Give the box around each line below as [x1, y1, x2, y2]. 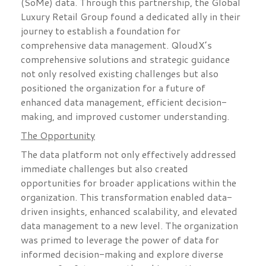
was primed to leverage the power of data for [21, 233, 219, 247]
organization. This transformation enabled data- [21, 190, 232, 204]
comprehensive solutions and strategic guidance [21, 52, 230, 66]
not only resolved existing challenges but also [21, 66, 218, 81]
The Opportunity [21, 128, 95, 142]
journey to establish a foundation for [21, 24, 180, 38]
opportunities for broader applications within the [21, 176, 236, 190]
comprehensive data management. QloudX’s [21, 38, 212, 52]
